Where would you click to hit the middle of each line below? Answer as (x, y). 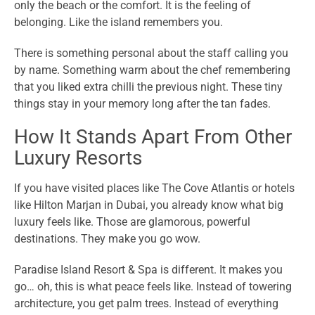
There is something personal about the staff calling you (151, 53)
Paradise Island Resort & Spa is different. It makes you (148, 270)
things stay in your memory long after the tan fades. (142, 104)
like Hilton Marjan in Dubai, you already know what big (149, 205)
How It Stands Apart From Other (153, 137)
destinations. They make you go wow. (107, 239)
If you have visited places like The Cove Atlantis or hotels (154, 188)
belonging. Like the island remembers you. (118, 22)
